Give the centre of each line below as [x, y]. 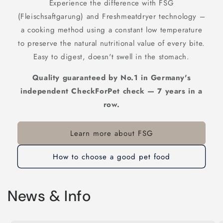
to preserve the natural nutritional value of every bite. [111, 44]
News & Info [49, 196]
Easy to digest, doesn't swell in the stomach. [111, 57]
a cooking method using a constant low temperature [111, 30]
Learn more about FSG [111, 133]
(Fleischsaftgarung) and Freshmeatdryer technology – [111, 17]
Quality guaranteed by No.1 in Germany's [111, 78]
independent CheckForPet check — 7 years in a [111, 91]
